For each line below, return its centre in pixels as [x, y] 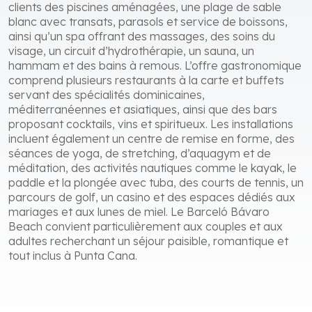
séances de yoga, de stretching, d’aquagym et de [140, 153]
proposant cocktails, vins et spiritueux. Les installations [151, 124]
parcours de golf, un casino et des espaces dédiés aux [152, 197]
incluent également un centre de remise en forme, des [151, 138]
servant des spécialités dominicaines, [107, 94]
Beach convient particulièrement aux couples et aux [146, 226]
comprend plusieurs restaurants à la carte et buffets [146, 80]
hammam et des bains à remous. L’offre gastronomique [155, 65]
